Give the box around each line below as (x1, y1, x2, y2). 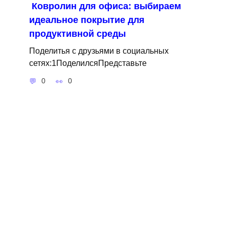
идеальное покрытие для (29, 15, 145, 26)
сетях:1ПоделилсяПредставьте (29, 58, 147, 68)
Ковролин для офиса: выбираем (31, 1, 181, 12)
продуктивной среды (29, 29, 126, 39)
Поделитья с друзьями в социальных (29, 46, 169, 56)
